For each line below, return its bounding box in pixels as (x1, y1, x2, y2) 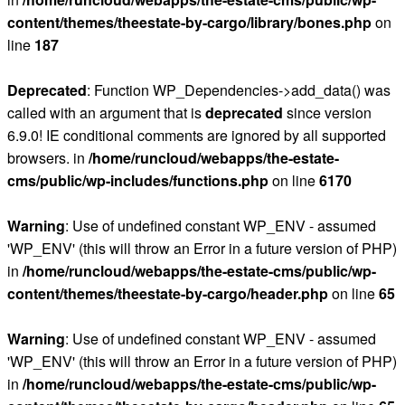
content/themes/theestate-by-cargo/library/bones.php (7, 12, 372, 33)
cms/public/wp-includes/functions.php (7, 170, 268, 191)
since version (283, 102, 372, 123)
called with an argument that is (7, 102, 205, 123)
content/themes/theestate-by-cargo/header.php (7, 283, 328, 304)
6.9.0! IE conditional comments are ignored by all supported (7, 125, 386, 146)
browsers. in (7, 147, 89, 168)
